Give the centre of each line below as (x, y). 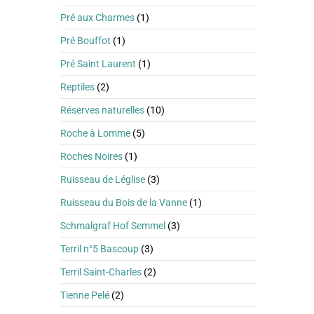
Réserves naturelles (102, 110)
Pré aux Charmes (97, 18)
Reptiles (77, 87)
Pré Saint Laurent (98, 64)
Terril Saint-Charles (101, 272)
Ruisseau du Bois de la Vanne (124, 203)
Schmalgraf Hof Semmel (113, 226)
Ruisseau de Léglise (103, 179)
